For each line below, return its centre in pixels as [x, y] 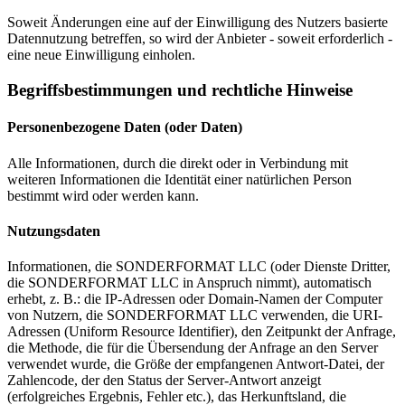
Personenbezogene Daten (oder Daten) [125, 127]
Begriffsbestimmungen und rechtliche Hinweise [180, 90]
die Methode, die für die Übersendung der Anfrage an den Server [193, 348]
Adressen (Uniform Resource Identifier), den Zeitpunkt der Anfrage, [202, 332]
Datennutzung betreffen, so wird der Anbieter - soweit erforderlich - [200, 39]
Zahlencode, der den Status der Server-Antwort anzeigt [164, 381]
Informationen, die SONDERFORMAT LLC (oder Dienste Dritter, [199, 267]
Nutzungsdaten [54, 231]
